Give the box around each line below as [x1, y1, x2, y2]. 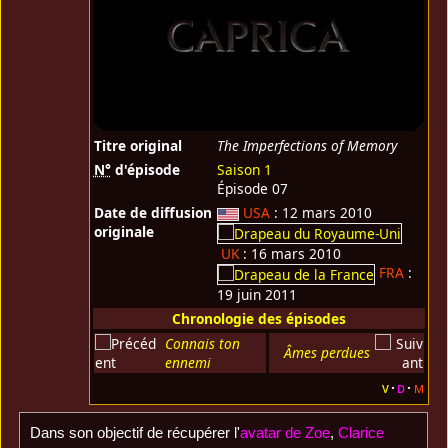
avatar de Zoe [239, 424, 330, 442]
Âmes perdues [283, 343, 370, 363]
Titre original [93, 136, 182, 156]
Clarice [337, 424, 384, 442]
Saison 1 [216, 160, 272, 180]
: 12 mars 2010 [269, 203, 372, 223]
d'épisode [110, 160, 180, 180]
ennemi [164, 353, 211, 373]
